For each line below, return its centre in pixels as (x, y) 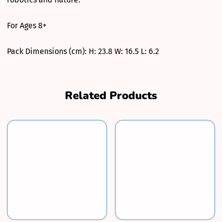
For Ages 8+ (27, 25)
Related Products (111, 95)
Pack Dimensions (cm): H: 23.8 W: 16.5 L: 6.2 (83, 51)
